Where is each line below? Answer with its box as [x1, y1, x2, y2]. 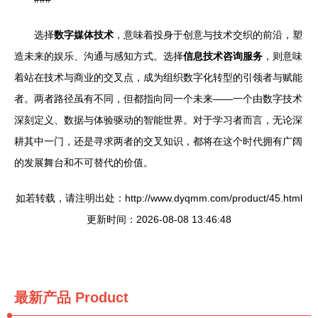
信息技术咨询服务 [183, 50, 263, 62]
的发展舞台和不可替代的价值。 [14, 157, 153, 168]
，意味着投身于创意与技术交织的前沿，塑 [114, 29, 302, 40]
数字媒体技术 [54, 29, 114, 40]
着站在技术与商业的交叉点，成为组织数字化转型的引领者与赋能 [14, 72, 302, 83]
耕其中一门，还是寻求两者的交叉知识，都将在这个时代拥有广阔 [14, 136, 302, 147]
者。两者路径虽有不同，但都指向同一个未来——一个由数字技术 [14, 93, 302, 104]
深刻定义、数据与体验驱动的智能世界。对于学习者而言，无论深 [14, 114, 302, 126]
